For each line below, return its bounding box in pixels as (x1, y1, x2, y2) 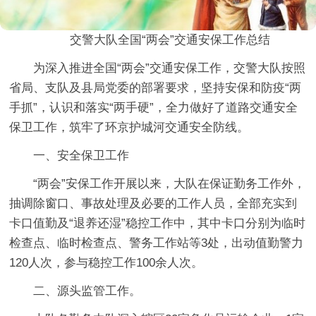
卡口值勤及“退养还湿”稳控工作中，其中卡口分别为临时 (9, 216, 306, 230)
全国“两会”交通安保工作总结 (117, 32, 270, 47)
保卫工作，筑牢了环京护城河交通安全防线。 (9, 120, 257, 134)
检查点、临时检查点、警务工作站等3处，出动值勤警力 (9, 236, 304, 250)
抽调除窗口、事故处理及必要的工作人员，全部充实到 (9, 196, 298, 210)
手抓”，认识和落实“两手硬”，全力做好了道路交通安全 (9, 100, 298, 114)
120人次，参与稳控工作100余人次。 (9, 255, 207, 269)
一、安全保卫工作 (33, 148, 130, 162)
